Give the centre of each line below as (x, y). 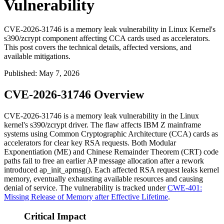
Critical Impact (55, 216)
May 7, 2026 (59, 73)
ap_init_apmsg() (65, 170)
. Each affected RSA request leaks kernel (155, 170)
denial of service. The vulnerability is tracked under (86, 188)
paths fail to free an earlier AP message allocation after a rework (104, 161)
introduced (22, 170)
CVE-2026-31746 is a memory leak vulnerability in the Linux (101, 116)
